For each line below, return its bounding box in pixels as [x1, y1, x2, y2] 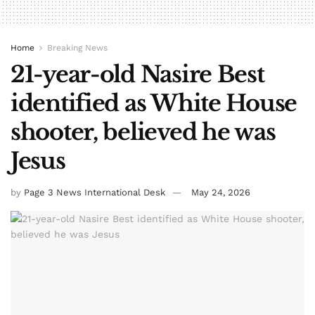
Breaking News [47, 43, 108, 53]
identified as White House [11, 89, 297, 118]
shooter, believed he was [11, 118, 276, 147]
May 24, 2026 [191, 187, 250, 198]
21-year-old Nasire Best [11, 60, 264, 89]
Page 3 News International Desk [24, 187, 165, 198]
